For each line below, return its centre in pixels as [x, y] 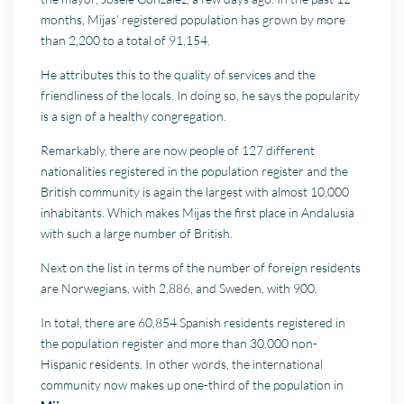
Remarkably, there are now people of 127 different [178, 150]
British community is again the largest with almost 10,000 [195, 191]
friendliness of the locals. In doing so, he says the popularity [201, 95]
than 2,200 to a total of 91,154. [126, 40]
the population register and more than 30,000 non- [179, 343]
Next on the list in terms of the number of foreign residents [201, 267]
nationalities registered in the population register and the [195, 170]
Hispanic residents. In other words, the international [182, 363]
